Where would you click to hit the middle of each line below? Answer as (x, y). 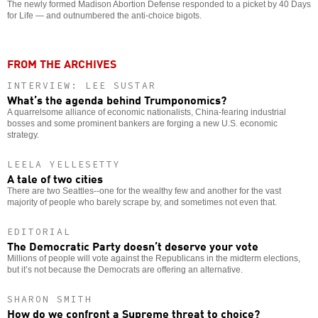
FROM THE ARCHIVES (62, 63)
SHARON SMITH (50, 299)
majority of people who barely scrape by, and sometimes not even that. (142, 202)
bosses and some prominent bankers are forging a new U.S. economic (142, 123)
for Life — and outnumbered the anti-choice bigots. (104, 15)
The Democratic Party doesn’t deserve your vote (133, 245)
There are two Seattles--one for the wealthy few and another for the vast (144, 191)
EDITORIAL (39, 231)
